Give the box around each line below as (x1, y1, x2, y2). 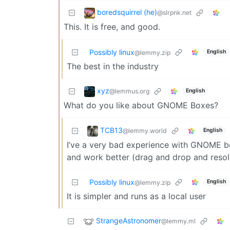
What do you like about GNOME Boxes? (64, 100, 218, 110)
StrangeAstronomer (96, 216, 161, 225)
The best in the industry (67, 61, 159, 71)
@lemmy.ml (161, 217, 196, 225)
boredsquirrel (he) (97, 7, 157, 16)
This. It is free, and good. (64, 21, 160, 32)
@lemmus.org (109, 87, 149, 95)
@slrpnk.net (157, 8, 191, 16)
